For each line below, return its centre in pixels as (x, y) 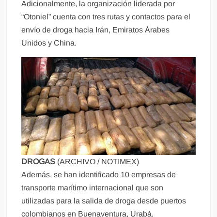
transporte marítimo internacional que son (93, 188)
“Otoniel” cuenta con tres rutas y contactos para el (106, 16)
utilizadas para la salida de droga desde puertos (104, 201)
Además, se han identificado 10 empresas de (99, 175)
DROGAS (39, 162)
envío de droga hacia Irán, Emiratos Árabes (96, 30)
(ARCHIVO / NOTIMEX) (98, 162)
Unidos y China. (49, 43)
